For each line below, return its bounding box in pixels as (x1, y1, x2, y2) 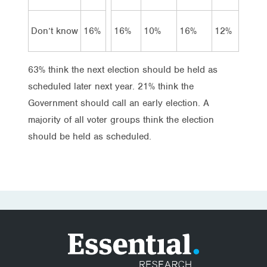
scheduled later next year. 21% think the (28, 80, 194, 92)
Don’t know (31, 24, 78, 37)
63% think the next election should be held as (28, 63, 218, 76)
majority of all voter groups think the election (28, 113, 214, 126)
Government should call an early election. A (28, 97, 209, 109)
